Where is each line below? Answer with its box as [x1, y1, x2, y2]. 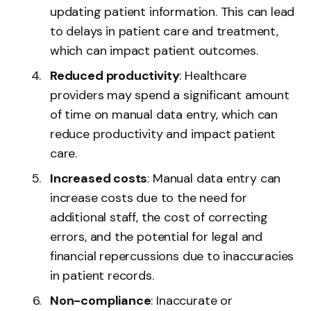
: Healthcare [179, 67, 247, 84]
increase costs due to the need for [50, 190, 247, 206]
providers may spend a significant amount [50, 87, 289, 103]
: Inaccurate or [151, 292, 233, 309]
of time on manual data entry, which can [50, 106, 278, 123]
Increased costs [50, 170, 148, 187]
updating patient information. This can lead [50, 3, 295, 20]
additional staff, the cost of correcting [50, 209, 268, 226]
